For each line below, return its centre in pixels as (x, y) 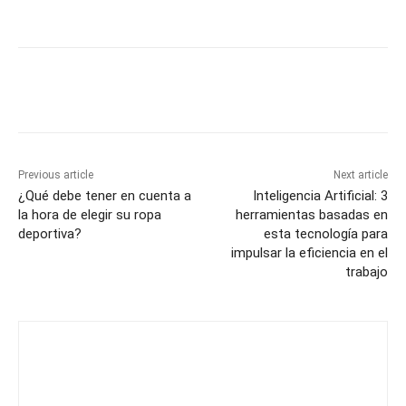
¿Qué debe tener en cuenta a (105, 195)
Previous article (56, 174)
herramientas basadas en (311, 214)
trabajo (366, 271)
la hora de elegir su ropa (90, 214)
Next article (360, 174)
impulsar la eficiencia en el (309, 252)
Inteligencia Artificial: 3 (320, 195)
